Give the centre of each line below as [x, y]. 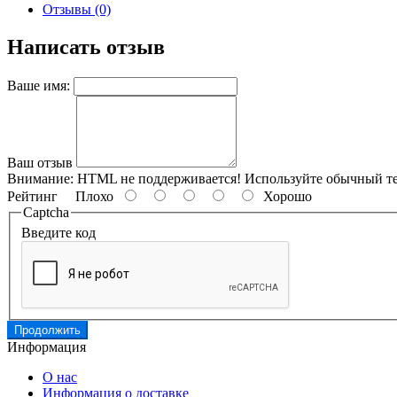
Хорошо [284, 196]
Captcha [46, 212]
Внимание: [40, 178]
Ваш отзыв [40, 162]
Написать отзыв [86, 47]
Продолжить [47, 331]
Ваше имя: [39, 85]
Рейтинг [32, 196]
